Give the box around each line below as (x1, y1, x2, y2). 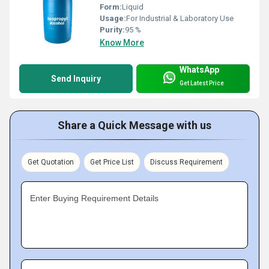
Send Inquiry (51, 73, 101, 83)
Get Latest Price (180, 79, 224, 86)
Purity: (100, 25, 125, 34)
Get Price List (90, 157, 134, 166)
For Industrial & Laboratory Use (126, 13, 234, 23)
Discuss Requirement (150, 157, 223, 166)
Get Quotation (28, 157, 74, 166)
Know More (100, 37, 144, 47)
